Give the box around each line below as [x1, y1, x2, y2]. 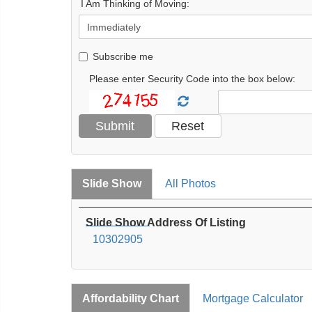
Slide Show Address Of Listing [86, 216, 246, 228]
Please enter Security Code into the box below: [89, 72, 295, 84]
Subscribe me [93, 50, 153, 62]
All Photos [165, 177, 216, 189]
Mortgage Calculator [203, 292, 303, 304]
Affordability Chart [82, 292, 179, 304]
